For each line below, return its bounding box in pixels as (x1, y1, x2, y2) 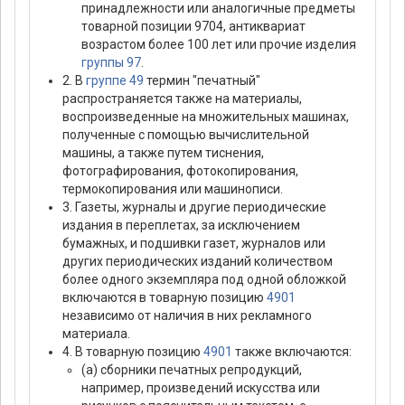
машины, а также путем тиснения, (62, 146, 264, 161)
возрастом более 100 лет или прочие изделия (81, 37, 356, 52)
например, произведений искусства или (81, 381, 320, 396)
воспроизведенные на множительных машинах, (62, 109, 349, 125)
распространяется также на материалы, (62, 91, 302, 107)
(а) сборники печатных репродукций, (81, 363, 302, 378)
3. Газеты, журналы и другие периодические (62, 200, 326, 215)
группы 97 (81, 55, 141, 71)
